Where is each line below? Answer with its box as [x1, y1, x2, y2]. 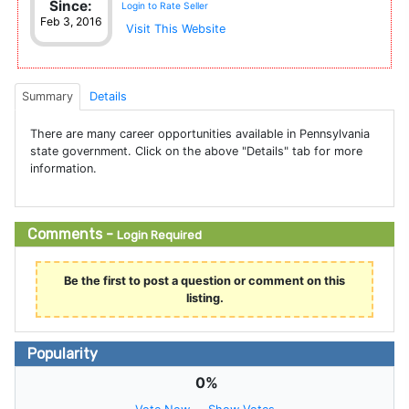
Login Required [117, 228, 202, 243]
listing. [185, 290, 224, 305]
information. [30, 162, 97, 176]
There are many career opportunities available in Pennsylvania [30, 127, 370, 142]
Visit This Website [125, 22, 225, 37]
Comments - [24, 225, 117, 244]
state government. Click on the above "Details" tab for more [30, 144, 362, 159]
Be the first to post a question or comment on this [64, 273, 345, 288]
